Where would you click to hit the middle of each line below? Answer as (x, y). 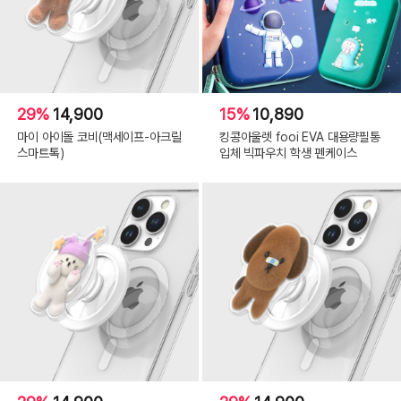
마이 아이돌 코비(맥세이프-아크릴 (99, 137)
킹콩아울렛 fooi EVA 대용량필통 (300, 137)
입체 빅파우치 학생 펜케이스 (288, 153)
